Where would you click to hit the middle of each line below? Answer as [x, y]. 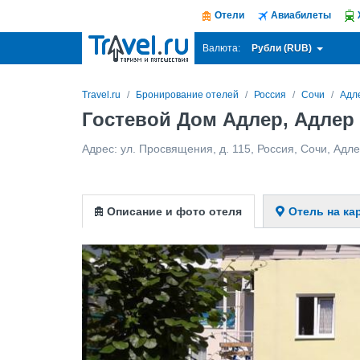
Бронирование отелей [187, 95]
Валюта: [221, 49]
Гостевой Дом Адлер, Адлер [218, 119]
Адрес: [101, 149]
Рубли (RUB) [283, 48]
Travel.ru [101, 95]
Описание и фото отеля [174, 211]
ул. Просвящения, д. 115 [186, 149]
